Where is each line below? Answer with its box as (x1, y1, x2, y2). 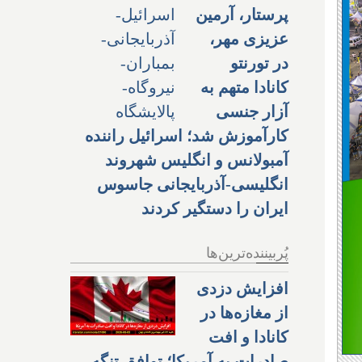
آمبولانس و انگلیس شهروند (105, 150, 288, 169)
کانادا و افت (208, 327, 288, 346)
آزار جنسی (216, 102, 288, 120)
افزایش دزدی (196, 279, 288, 297)
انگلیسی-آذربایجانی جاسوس (97, 175, 288, 193)
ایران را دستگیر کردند (141, 199, 288, 217)
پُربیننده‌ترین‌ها (206, 244, 288, 261)
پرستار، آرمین (196, 5, 288, 23)
